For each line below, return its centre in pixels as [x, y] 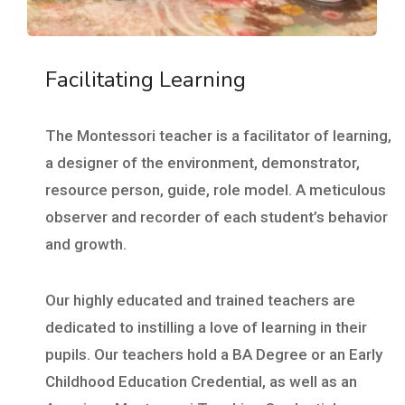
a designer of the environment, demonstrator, [202, 162]
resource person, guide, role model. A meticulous [216, 189]
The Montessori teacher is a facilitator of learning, [218, 135]
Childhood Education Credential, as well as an [201, 381]
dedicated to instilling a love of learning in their [206, 327]
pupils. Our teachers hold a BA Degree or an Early [214, 354]
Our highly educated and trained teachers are [200, 300]
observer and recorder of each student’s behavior [217, 217]
